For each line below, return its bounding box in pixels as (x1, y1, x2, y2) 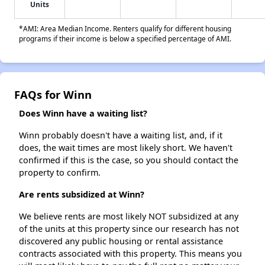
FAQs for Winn (14, 87, 92, 102)
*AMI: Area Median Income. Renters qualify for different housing (19, 24, 231, 34)
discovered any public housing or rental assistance (19, 235, 223, 247)
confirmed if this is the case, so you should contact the (19, 154, 238, 166)
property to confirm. (19, 167, 101, 179)
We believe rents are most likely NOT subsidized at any (19, 211, 238, 222)
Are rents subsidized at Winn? (19, 189, 144, 201)
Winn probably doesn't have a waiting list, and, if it (19, 130, 222, 141)
